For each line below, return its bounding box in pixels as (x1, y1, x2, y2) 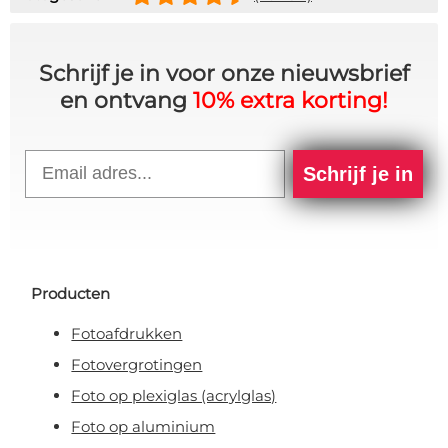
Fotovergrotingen (71, 355, 203, 375)
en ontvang (60, 87, 193, 115)
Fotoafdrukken (71, 324, 183, 344)
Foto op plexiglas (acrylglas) (71, 386, 277, 406)
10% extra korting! (193, 87, 388, 115)
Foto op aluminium (71, 417, 216, 437)
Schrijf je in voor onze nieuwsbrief (39, 60, 409, 88)
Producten (31, 284, 111, 304)
